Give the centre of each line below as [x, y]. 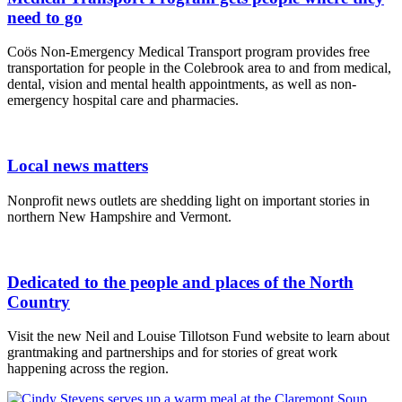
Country [39, 301]
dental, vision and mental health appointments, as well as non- [182, 84]
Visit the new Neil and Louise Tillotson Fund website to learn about [198, 336]
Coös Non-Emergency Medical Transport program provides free [188, 52]
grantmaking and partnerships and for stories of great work [172, 353]
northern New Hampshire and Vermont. [119, 216]
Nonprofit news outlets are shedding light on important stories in [188, 200]
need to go [45, 17]
